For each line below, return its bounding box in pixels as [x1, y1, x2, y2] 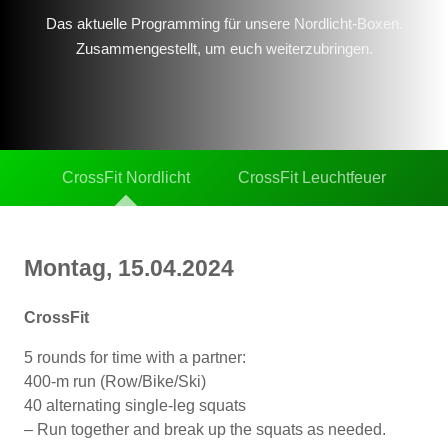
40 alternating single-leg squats [24, 396, 246, 414]
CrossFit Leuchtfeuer [238, 168, 386, 186]
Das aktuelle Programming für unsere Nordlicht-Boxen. [45, 14, 403, 32]
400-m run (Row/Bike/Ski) [24, 372, 206, 390]
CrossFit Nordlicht [62, 168, 190, 186]
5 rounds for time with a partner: [24, 348, 246, 366]
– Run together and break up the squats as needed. [24, 420, 386, 438]
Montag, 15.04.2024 [24, 254, 240, 281]
